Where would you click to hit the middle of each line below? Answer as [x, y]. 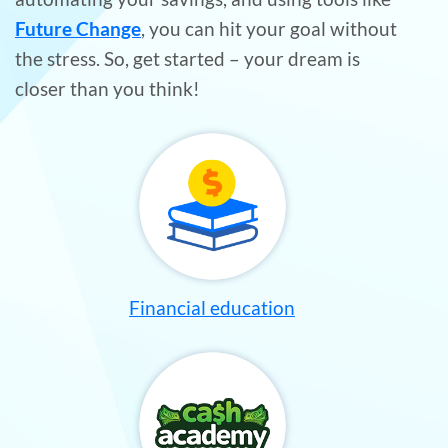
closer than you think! [107, 89]
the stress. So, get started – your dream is [187, 59]
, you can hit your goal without [269, 29]
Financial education [212, 308]
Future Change [78, 29]
